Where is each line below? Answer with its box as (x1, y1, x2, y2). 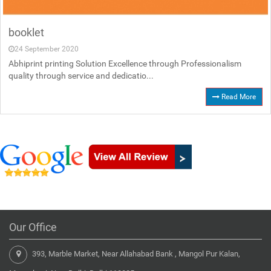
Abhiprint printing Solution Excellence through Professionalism (8, 59, 241, 69)
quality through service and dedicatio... (8, 71, 154, 81)
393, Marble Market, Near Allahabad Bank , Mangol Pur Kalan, (30, 249, 240, 259)
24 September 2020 (15, 45, 79, 54)
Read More (220, 93, 256, 102)
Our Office (9, 221, 57, 234)
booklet (8, 26, 44, 39)
